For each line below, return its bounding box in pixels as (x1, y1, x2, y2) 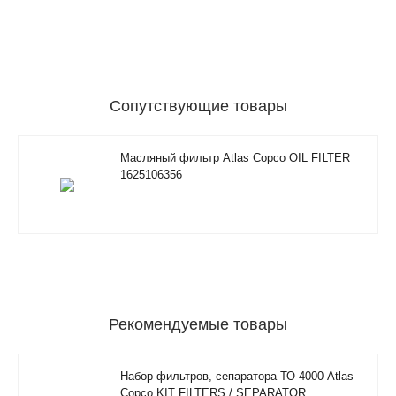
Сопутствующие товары (109, 96, 287, 115)
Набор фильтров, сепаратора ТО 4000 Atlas (120, 369, 354, 383)
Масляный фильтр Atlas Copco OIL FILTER (120, 150, 350, 164)
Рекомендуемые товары (109, 315, 287, 333)
